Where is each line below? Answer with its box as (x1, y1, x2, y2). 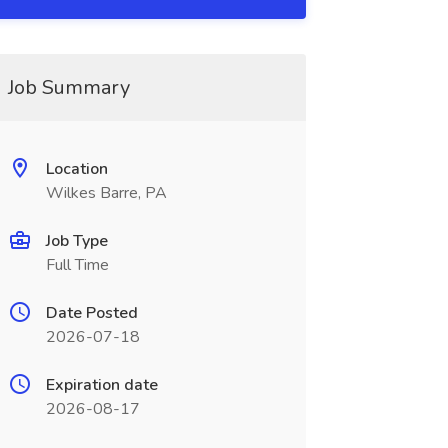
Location (45, 158, 108, 180)
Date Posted (45, 302, 138, 324)
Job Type (45, 230, 108, 252)
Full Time (45, 254, 109, 276)
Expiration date (45, 374, 158, 396)
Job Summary (7, 74, 130, 101)
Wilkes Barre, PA (45, 182, 167, 204)
